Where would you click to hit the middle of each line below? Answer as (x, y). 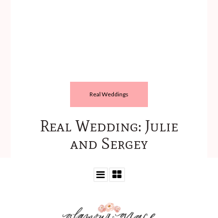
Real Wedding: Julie (109, 126)
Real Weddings (109, 94)
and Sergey (109, 144)
